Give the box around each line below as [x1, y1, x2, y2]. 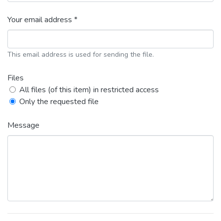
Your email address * [7, 14, 77, 25]
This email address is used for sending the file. [7, 50, 154, 59]
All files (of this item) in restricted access [19, 84, 159, 95]
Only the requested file [19, 96, 99, 107]
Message [7, 120, 39, 131]
